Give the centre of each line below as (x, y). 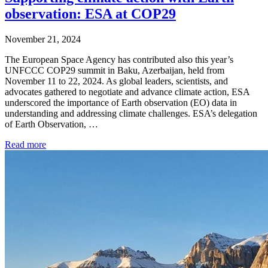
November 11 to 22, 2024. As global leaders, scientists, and (116, 81)
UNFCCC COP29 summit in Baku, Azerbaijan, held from (115, 70)
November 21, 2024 (43, 39)
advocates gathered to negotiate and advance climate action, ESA (127, 92)
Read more (25, 144)
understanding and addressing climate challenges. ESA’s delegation (131, 113)
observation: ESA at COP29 (90, 13)
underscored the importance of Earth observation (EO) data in (121, 102)
